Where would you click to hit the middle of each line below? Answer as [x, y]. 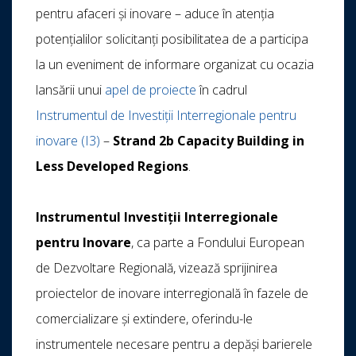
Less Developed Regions [112, 166]
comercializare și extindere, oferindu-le [144, 319]
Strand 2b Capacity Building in [209, 141]
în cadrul [222, 90]
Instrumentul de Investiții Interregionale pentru [166, 116]
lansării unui [70, 90]
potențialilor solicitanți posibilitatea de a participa [172, 39]
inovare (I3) [68, 141]
